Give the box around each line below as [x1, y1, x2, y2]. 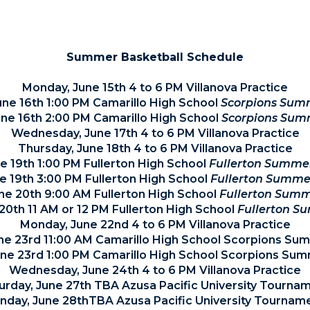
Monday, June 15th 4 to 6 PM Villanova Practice [22, 81, 288, 94]
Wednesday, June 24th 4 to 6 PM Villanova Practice [9, 264, 301, 277]
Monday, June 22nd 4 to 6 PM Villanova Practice [19, 218, 291, 231]
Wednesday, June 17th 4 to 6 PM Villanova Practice [10, 127, 300, 140]
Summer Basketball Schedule [66, 51, 244, 64]
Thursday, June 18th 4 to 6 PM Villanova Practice [17, 142, 293, 155]
